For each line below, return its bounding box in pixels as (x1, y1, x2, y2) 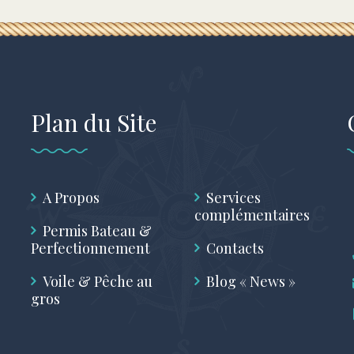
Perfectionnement (31, 239, 150, 258)
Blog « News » (206, 272, 296, 292)
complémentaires (194, 205, 310, 225)
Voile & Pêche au (43, 272, 153, 292)
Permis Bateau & (43, 221, 152, 241)
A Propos (43, 188, 100, 208)
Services (206, 188, 261, 208)
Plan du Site (31, 107, 156, 139)
